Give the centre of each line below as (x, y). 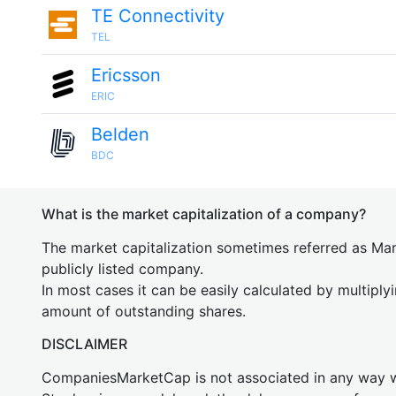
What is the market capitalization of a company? (204, 214)
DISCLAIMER (84, 344)
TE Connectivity (158, 16)
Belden (120, 134)
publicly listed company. (122, 269)
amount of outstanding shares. (144, 311)
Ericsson (126, 75)
